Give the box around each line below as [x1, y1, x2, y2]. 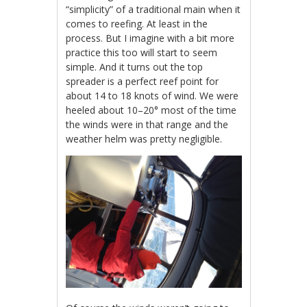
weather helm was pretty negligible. [66, 132, 223, 146]
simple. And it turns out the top [66, 60, 204, 74]
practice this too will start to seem [66, 46, 218, 60]
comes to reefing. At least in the [66, 17, 208, 31]
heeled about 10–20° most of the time [66, 103, 237, 117]
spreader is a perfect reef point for [66, 75, 219, 88]
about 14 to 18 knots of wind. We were [66, 89, 239, 103]
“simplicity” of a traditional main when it [66, 3, 241, 16]
